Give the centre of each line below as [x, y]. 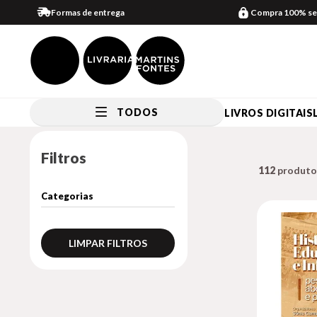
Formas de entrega [88, 12]
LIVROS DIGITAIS [269, 113]
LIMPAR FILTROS [108, 243]
